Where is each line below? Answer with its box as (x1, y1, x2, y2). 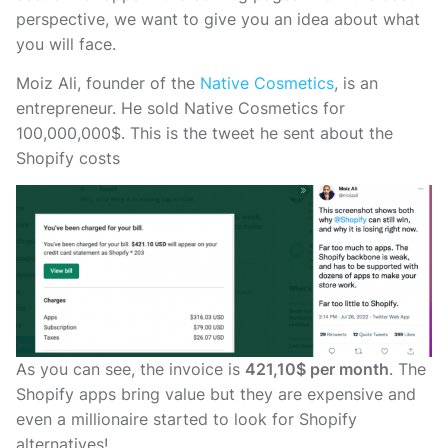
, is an (334, 73, 378, 94)
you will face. (16, 33, 116, 54)
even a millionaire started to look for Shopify (16, 409, 357, 430)
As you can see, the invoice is (16, 359, 245, 380)
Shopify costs (16, 148, 120, 169)
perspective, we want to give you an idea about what (16, 8, 420, 29)
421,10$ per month (245, 359, 389, 380)
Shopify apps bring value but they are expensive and (16, 384, 416, 405)
